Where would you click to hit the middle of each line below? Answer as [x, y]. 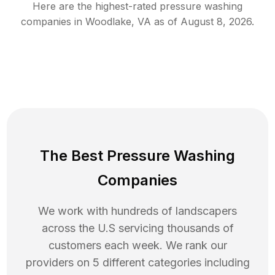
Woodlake [108, 22]
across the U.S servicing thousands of [137, 228]
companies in [52, 22]
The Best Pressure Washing [137, 156]
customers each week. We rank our [137, 246]
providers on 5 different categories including [137, 263]
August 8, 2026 [216, 22]
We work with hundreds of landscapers [137, 211]
